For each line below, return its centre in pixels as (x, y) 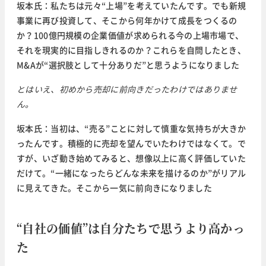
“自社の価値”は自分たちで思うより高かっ (131, 229)
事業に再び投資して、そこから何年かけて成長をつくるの (127, 20)
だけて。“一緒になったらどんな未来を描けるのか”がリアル (132, 173)
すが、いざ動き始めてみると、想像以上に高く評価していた (132, 158)
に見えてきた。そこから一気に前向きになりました (114, 188)
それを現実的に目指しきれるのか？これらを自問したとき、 (132, 50)
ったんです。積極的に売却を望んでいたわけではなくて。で (132, 143)
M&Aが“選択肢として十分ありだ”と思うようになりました (128, 65)
